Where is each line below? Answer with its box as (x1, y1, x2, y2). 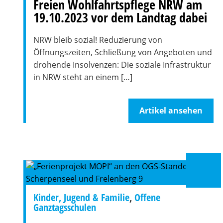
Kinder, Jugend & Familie (33, 191, 129, 204)
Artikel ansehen (139, 105, 203, 116)
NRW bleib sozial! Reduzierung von (33, 34, 162, 45)
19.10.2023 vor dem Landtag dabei (33, 8, 207, 26)
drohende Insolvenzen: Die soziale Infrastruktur (33, 59, 211, 70)
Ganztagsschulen (33, 201, 96, 214)
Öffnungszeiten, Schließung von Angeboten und (33, 47, 212, 58)
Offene (134, 191, 160, 204)
